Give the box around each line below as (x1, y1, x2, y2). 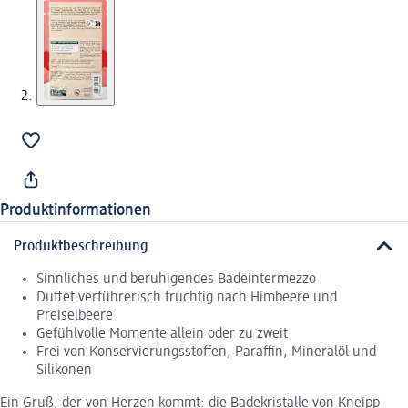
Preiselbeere (36, 308, 113, 323)
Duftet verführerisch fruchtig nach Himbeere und (36, 290, 337, 305)
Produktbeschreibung (14, 239, 148, 254)
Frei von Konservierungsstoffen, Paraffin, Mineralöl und (36, 344, 376, 360)
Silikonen (36, 362, 92, 378)
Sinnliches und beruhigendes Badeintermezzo (36, 271, 316, 287)
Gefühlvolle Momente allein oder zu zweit (36, 326, 288, 342)
